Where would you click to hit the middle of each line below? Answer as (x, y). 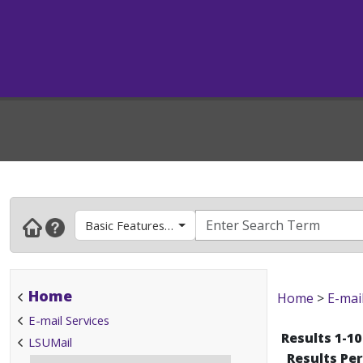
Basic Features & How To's (158, 225)
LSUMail (50, 342)
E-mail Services (69, 320)
